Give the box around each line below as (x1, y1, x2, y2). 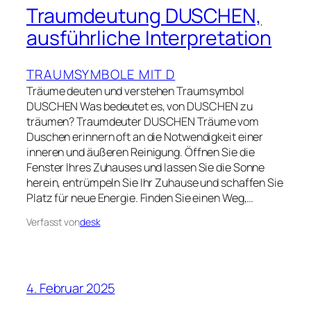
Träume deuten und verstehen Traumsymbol (26, 83, 245, 99)
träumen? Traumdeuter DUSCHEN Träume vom (26, 114, 260, 129)
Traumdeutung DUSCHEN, (26, 2, 262, 30)
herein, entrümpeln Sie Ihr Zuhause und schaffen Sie (26, 175, 283, 190)
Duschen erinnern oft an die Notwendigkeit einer (26, 129, 264, 144)
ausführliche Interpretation (26, 24, 272, 52)
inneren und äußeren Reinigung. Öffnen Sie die (26, 144, 255, 160)
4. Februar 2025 (26, 279, 115, 297)
